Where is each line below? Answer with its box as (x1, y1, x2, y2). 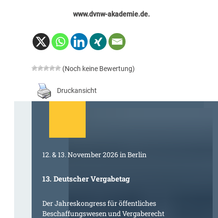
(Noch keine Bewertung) (60, 64, 135, 73)
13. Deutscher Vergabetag (42, 174, 130, 184)
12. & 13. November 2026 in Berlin (42, 150, 147, 160)
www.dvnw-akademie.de (73, 10, 148, 18)
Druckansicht (56, 87, 97, 95)
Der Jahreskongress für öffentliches (42, 199, 157, 208)
